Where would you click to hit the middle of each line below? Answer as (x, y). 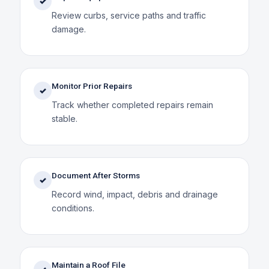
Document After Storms (95, 175)
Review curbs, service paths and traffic (128, 15)
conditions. (73, 208)
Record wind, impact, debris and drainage (134, 194)
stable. (64, 118)
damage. (68, 29)
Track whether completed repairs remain (132, 104)
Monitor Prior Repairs (92, 86)
